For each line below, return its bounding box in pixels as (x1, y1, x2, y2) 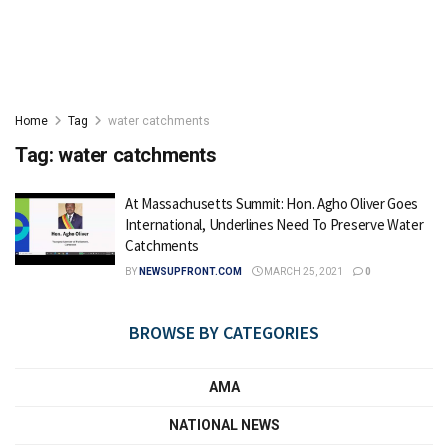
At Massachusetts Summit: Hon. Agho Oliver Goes (125, 194, 419, 213)
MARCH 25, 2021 (262, 266, 343, 277)
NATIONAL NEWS (168, 417, 280, 433)
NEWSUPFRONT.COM (139, 266, 242, 277)
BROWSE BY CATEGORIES (129, 321, 319, 344)
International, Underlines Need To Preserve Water (125, 215, 424, 234)
